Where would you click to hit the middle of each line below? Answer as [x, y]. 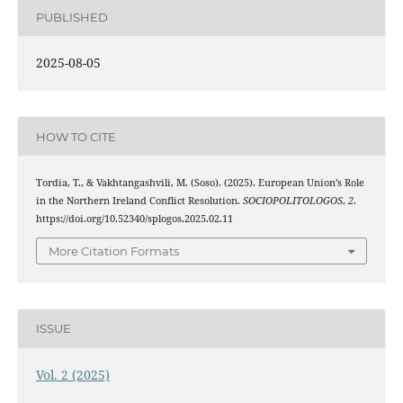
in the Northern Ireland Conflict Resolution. [139, 201]
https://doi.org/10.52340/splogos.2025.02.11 [134, 219]
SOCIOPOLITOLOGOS [292, 201]
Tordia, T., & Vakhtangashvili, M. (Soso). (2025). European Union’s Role [200, 183]
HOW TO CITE [76, 136]
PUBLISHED [72, 17]
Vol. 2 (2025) [72, 375]
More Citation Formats [114, 251]
